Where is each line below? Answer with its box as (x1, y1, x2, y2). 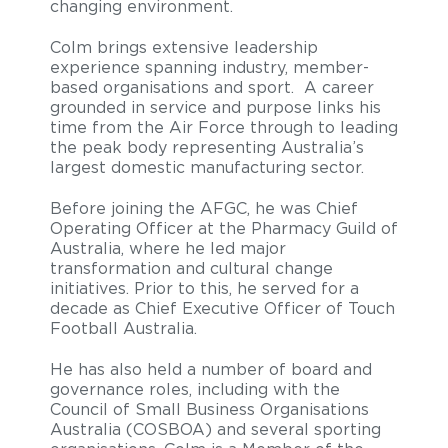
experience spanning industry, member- (50, 58, 369, 77)
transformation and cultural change (50, 259, 333, 278)
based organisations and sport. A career (50, 78, 374, 97)
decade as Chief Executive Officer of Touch (50, 299, 395, 318)
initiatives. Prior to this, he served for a (50, 279, 359, 298)
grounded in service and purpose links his (50, 98, 381, 117)
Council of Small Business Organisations (50, 400, 369, 419)
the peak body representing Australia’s (50, 138, 364, 157)
